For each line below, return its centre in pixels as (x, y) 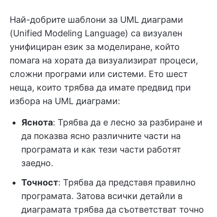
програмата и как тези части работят (101, 149)
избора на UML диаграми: (65, 101)
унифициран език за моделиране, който (95, 46)
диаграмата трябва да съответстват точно (113, 209)
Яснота (37, 122)
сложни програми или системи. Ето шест (99, 74)
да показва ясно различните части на (101, 136)
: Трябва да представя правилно (127, 182)
